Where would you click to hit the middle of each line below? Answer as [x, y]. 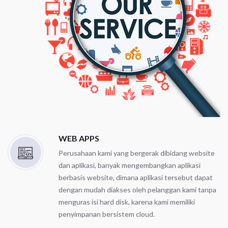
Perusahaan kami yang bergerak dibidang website [137, 153]
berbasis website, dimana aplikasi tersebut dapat [136, 177]
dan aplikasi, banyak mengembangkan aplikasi [130, 165]
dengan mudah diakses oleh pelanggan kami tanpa [137, 189]
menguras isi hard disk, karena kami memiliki [127, 202]
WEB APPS [79, 138]
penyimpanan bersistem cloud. [107, 214]
